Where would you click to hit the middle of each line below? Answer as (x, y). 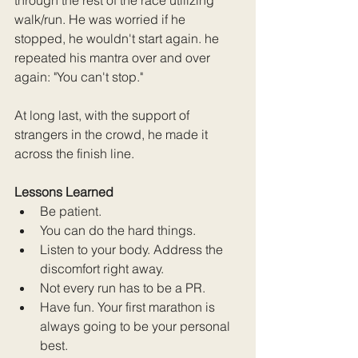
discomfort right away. (102, 268)
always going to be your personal (137, 326)
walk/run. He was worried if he (101, 19)
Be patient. (71, 211)
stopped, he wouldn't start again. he (118, 38)
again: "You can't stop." (80, 76)
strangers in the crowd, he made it (113, 134)
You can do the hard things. (118, 230)
